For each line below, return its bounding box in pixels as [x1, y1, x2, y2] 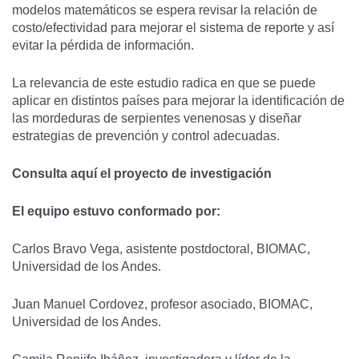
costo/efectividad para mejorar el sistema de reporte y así [12, 21, 334, 34]
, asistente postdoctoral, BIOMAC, [119, 242, 310, 256]
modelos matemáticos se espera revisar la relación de [12, 3, 317, 17]
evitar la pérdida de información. [12, 38, 197, 52]
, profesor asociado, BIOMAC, [144, 297, 313, 311]
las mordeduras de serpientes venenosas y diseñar [12, 111, 301, 125]
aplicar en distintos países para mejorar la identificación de [12, 94, 345, 107]
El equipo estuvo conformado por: [12, 204, 220, 218]
